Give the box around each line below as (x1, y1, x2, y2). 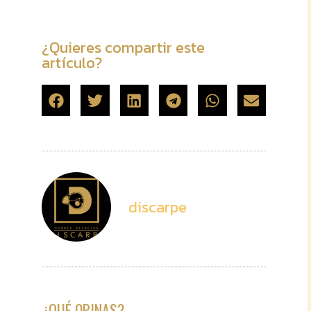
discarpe (128, 196, 187, 219)
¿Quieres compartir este (42, 36, 205, 59)
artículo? (42, 51, 102, 74)
